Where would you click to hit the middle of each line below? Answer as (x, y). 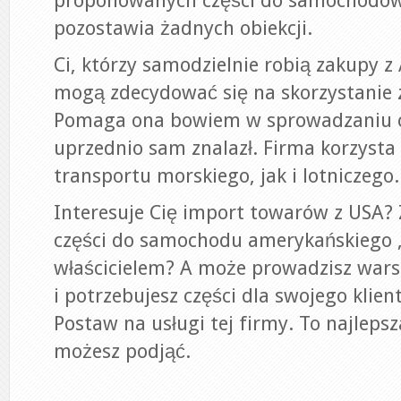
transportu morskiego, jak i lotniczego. (226, 176)
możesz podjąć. (122, 351)
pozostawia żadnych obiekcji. (183, 28)
